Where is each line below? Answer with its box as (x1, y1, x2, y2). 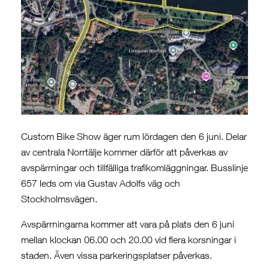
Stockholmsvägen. (21, 193, 97, 205)
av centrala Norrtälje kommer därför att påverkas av (21, 147, 228, 158)
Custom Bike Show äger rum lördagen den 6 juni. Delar (21, 131, 247, 142)
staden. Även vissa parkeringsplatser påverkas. (21, 250, 212, 261)
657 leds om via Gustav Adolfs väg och (21, 178, 180, 189)
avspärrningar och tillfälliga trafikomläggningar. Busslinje (21, 162, 248, 174)
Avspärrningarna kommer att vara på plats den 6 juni (21, 219, 234, 230)
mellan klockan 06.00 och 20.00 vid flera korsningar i (21, 234, 236, 246)
